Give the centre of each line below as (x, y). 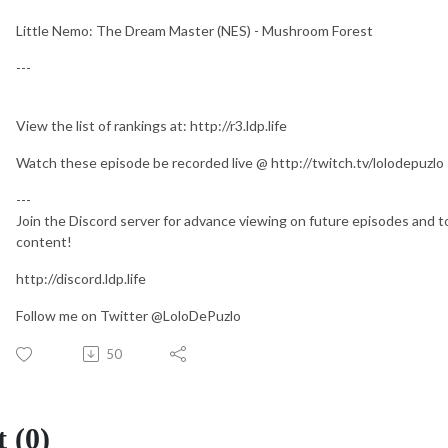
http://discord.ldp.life (81, 278)
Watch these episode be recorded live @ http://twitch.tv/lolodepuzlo (230, 162)
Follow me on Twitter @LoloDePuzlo (128, 315)
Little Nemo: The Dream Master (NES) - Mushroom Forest (194, 30)
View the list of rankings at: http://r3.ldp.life (151, 125)
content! (44, 241)
